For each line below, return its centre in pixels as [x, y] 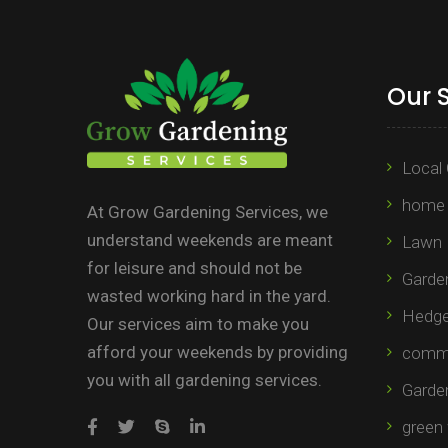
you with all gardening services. [204, 379]
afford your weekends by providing [217, 351]
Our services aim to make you [198, 323]
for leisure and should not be [194, 267]
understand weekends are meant [210, 239]
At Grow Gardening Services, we [207, 211]
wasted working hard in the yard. [209, 295]
